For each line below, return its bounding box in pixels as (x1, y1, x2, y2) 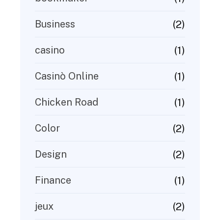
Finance (35, 174, 71, 187)
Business (35, 18, 75, 30)
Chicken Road (35, 96, 98, 109)
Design (35, 148, 67, 161)
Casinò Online (35, 70, 99, 82)
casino (35, 44, 65, 56)
